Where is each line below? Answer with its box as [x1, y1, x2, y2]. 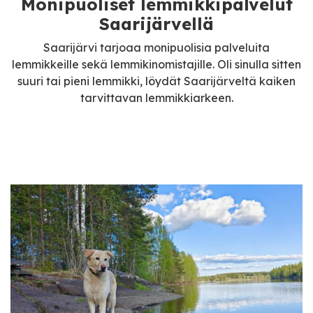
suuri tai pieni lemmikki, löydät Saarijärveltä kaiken [17, 74, 296, 88]
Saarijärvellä [99, 13, 214, 34]
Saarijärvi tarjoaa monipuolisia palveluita [43, 41, 270, 54]
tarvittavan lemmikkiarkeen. [80, 91, 233, 105]
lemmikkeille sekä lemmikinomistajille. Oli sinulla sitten [12, 57, 301, 71]
